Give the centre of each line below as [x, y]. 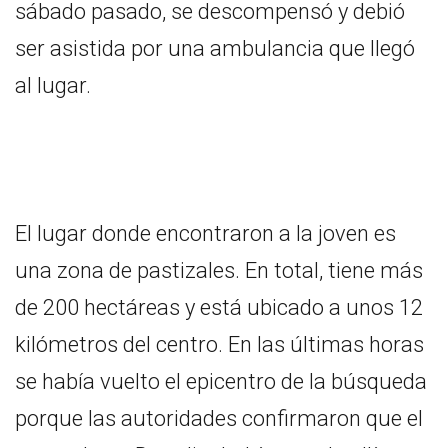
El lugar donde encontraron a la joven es [205, 233]
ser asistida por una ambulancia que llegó [215, 48]
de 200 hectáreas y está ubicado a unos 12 [219, 307]
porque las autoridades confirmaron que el [219, 418]
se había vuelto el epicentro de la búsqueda [221, 381]
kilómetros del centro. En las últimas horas [219, 344]
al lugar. [53, 85]
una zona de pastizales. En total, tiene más [219, 270]
